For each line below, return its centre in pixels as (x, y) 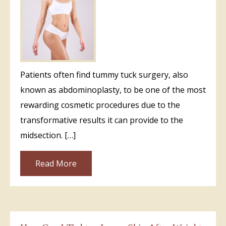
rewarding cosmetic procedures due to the (100, 105)
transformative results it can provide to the (102, 120)
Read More (56, 163)
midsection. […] (48, 135)
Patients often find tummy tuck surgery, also (104, 74)
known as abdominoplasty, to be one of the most (113, 90)
